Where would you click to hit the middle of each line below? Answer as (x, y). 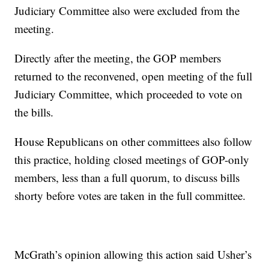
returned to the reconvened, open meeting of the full (134, 76)
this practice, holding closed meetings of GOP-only (132, 160)
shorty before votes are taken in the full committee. (130, 196)
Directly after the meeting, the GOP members (118, 58)
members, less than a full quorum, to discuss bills (127, 178)
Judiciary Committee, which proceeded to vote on (129, 94)
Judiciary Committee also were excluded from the (127, 11)
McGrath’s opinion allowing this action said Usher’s (133, 255)
